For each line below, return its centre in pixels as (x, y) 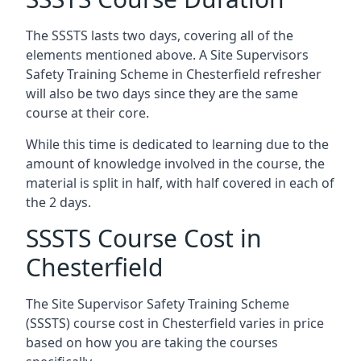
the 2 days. (58, 202)
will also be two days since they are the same (162, 93)
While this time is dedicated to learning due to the (177, 144)
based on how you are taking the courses (152, 342)
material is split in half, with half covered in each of (180, 183)
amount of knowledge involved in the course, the (175, 164)
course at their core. (87, 113)
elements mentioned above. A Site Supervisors (167, 55)
